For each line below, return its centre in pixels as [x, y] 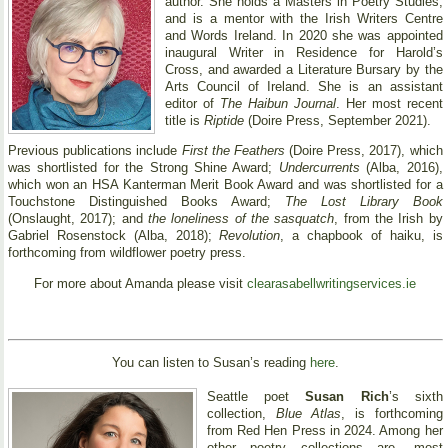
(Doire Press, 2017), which [363, 151]
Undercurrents [319, 168]
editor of [192, 103]
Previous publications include [95, 151]
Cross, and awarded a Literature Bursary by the [304, 69]
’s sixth [415, 397]
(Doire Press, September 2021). [337, 120]
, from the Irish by [388, 219]
